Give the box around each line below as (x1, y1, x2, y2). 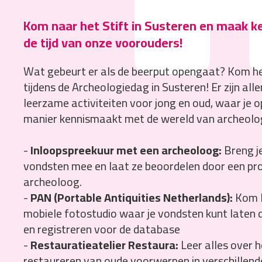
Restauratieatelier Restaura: (30, 233, 178, 256)
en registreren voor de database (23, 218, 180, 240)
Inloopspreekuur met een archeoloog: (30, 139, 222, 161)
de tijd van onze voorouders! (23, 30, 182, 55)
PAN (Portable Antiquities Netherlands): (30, 186, 233, 208)
